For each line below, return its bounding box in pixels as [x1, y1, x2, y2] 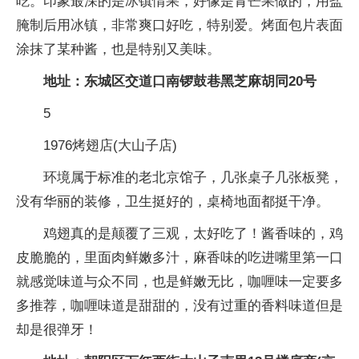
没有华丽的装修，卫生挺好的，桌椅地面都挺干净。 [16, 194, 329, 209]
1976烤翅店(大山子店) [43, 138, 177, 153]
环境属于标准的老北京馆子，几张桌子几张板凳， [43, 170, 343, 185]
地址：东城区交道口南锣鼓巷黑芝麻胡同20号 [43, 74, 317, 89]
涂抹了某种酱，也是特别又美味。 [16, 42, 220, 57]
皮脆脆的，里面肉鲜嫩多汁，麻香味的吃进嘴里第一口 [16, 250, 343, 265]
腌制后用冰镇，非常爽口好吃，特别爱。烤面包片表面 [16, 18, 343, 33]
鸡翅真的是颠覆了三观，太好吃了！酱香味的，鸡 [43, 226, 343, 241]
